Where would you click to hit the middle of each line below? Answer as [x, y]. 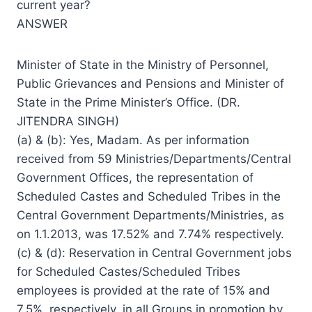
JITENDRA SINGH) [68, 121]
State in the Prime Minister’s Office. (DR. [128, 102]
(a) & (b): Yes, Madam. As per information [133, 140]
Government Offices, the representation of [135, 177]
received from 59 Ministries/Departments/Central [154, 158]
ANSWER [42, 23]
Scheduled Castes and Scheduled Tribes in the [149, 196]
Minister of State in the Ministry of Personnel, [143, 64]
